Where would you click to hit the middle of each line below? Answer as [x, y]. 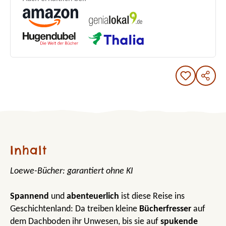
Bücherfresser [166, 209]
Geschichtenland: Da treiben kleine [75, 209]
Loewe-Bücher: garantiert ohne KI [72, 171]
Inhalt [29, 150]
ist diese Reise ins [153, 196]
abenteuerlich [94, 196]
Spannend [31, 196]
